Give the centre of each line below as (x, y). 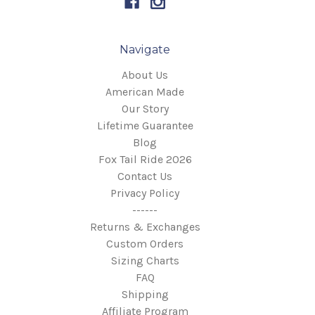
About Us (145, 75)
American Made (145, 92)
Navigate (145, 50)
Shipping (145, 294)
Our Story (145, 109)
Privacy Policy (145, 193)
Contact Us (145, 176)
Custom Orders (145, 244)
